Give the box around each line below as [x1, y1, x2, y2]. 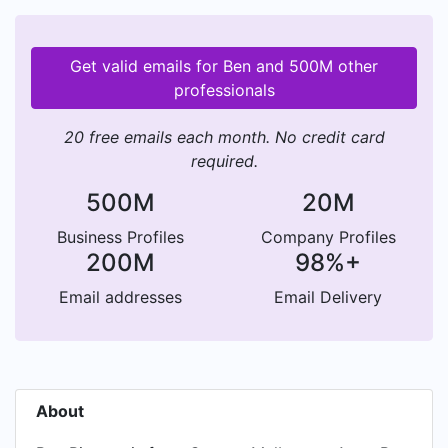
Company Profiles [260, 227, 396, 247]
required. [190, 151, 258, 171]
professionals [173, 80, 275, 100]
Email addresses [58, 287, 182, 307]
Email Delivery [274, 287, 382, 307]
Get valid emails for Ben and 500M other [70, 56, 378, 76]
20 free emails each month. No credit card [63, 127, 385, 147]
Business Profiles [56, 227, 184, 247]
